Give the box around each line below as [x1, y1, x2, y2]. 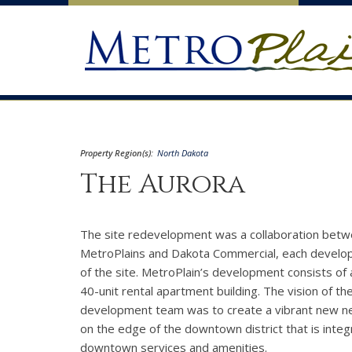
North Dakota [157, 147, 208, 159]
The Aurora [80, 167, 245, 203]
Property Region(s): [80, 147, 153, 159]
